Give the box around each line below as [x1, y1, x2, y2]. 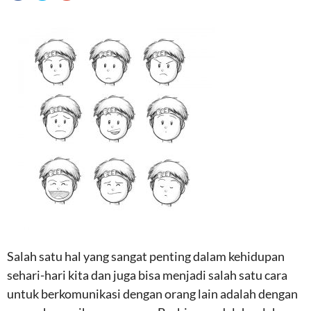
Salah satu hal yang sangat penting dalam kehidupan [7, 249, 285, 264]
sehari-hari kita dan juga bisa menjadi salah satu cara [7, 267, 287, 283]
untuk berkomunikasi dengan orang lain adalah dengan [7, 286, 298, 301]
